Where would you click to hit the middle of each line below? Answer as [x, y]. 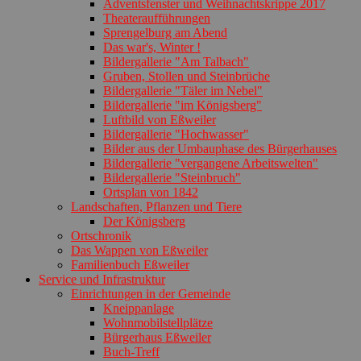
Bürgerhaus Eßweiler [157, 337]
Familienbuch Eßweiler [130, 264]
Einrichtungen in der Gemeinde [151, 293]
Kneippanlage [139, 308]
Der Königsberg [144, 221]
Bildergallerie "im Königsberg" [183, 105]
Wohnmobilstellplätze [158, 322]
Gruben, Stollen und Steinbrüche [187, 76]
